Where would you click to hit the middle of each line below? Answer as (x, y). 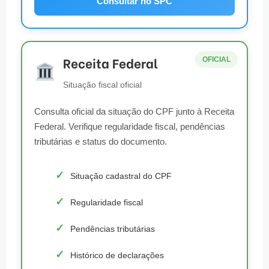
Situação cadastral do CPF (121, 176)
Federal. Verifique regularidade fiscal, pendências (130, 127)
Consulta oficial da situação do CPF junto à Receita (134, 112)
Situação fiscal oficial (103, 85)
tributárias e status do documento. (101, 142)
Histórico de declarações (117, 255)
